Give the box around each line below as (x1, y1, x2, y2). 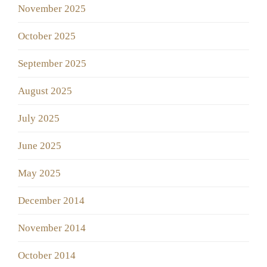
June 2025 (18, 140, 61, 152)
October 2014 (18, 250, 76, 262)
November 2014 (18, 222, 86, 234)
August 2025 (18, 85, 72, 97)
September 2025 (18, 58, 86, 70)
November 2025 (18, 3, 86, 15)
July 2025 (18, 113, 60, 125)
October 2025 (18, 30, 76, 42)
